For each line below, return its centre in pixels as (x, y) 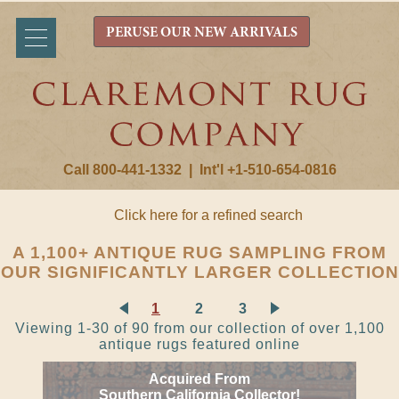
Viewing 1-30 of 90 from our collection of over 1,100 (199, 328)
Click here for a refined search (208, 215)
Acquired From (199, 379)
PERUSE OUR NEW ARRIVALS (201, 33)
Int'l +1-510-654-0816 (268, 170)
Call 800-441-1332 (122, 170)
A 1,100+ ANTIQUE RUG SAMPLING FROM (199, 252)
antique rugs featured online (199, 344)
